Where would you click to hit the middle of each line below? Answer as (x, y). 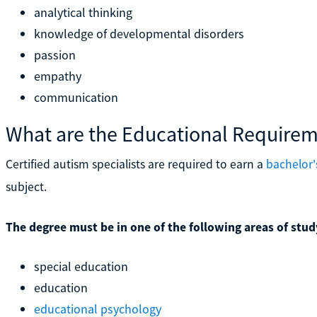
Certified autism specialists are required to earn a (136, 164)
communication (76, 97)
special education (81, 266)
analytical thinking (83, 12)
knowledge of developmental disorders (139, 33)
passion (54, 54)
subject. (26, 186)
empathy (57, 76)
